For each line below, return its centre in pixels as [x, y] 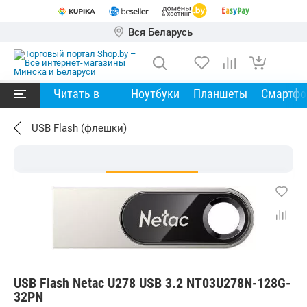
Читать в [76, 94]
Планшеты [220, 94]
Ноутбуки [155, 94]
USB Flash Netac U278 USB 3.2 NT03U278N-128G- [152, 283]
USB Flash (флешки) [79, 128]
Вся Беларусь [160, 32]
